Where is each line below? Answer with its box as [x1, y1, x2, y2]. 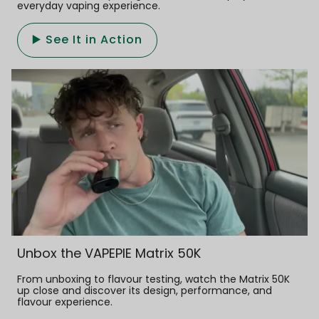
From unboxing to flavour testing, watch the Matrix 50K [17, 271, 290, 286]
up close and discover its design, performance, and [17, 283, 272, 298]
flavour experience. [17, 294, 113, 309]
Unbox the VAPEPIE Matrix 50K [17, 244, 201, 262]
